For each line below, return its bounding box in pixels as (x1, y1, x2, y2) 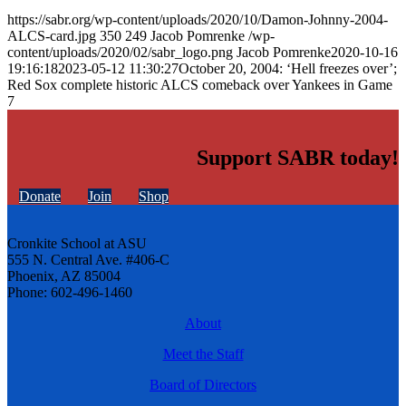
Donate (19, 188, 61, 204)
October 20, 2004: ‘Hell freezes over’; (179, 61, 397, 77)
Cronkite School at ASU (7, 235, 147, 251)
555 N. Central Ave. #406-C (7, 251, 169, 267)
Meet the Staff (162, 345, 244, 362)
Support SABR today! (197, 145, 399, 169)
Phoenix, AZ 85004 (7, 267, 121, 284)
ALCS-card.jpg (7, 28, 96, 44)
